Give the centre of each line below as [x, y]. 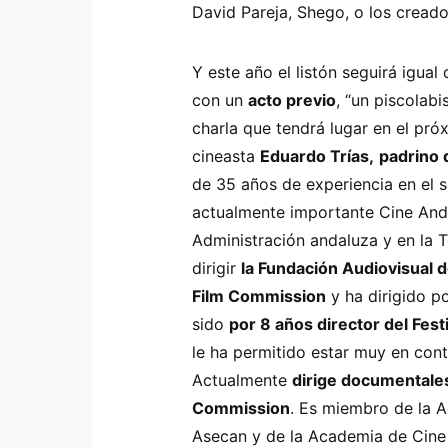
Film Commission [259, 296]
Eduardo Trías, [317, 156]
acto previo [292, 100]
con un [220, 100]
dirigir [216, 268]
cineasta [226, 156]
